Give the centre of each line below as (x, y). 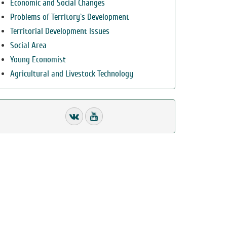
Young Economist (38, 60)
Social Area (28, 45)
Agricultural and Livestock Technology (72, 74)
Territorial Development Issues (60, 31)
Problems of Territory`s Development (70, 17)
